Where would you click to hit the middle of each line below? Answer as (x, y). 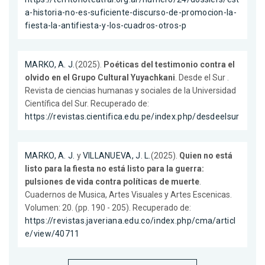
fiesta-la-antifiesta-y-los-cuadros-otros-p (106, 25)
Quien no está (206, 155)
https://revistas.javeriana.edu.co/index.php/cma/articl (130, 220)
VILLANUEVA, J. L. (117, 155)
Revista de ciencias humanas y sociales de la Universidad (130, 90)
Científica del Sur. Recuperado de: (87, 103)
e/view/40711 (52, 233)
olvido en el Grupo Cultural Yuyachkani (100, 77)
